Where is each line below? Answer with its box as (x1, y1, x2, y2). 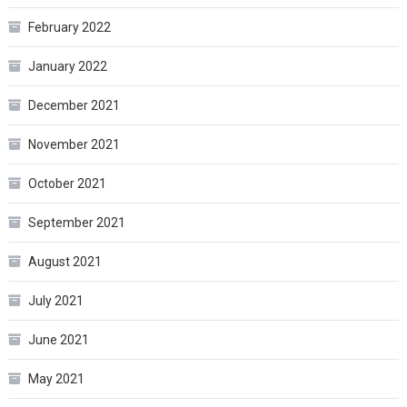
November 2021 (27, 136, 120, 152)
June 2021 (27, 332, 89, 347)
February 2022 (27, 19, 111, 35)
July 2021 (27, 293, 84, 308)
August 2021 (27, 253, 102, 269)
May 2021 (27, 371, 84, 386)
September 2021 (27, 214, 125, 230)
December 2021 (27, 97, 120, 113)
